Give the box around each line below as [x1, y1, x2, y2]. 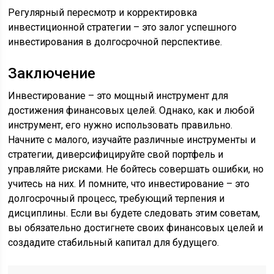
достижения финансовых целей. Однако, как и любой [8, 105, 255, 116]
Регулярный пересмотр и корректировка [8, 7, 198, 18]
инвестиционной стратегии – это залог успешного [8, 21, 237, 33]
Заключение [8, 65, 96, 82]
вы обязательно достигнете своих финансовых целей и [8, 222, 264, 234]
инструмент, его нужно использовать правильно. [8, 119, 233, 131]
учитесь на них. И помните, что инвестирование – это [8, 178, 250, 190]
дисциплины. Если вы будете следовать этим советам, [8, 207, 261, 219]
